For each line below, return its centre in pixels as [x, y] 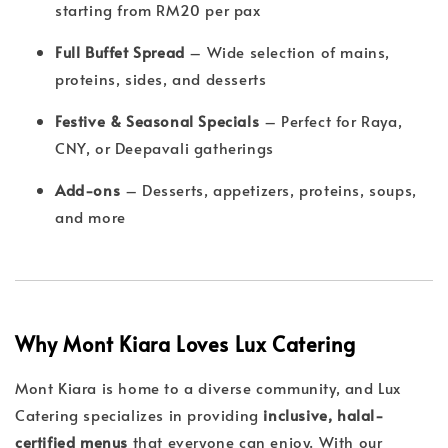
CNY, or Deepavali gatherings [164, 148]
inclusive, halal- [323, 414]
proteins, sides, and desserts [161, 79]
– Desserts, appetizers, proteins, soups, [268, 190]
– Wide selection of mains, [287, 52]
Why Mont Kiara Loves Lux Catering [185, 344]
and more [90, 217]
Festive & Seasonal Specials [157, 121]
